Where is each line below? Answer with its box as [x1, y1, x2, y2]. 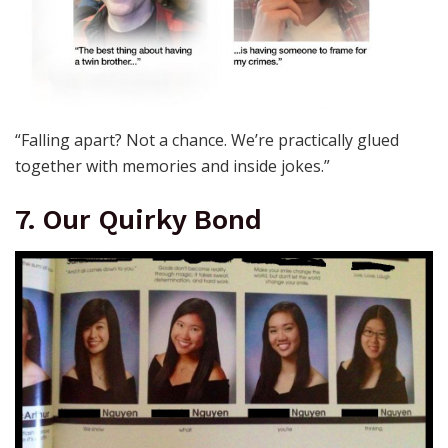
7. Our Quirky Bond [15, 203, 262, 236]
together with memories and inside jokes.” [15, 154, 330, 177]
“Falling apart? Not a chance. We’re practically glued [15, 128, 399, 151]
